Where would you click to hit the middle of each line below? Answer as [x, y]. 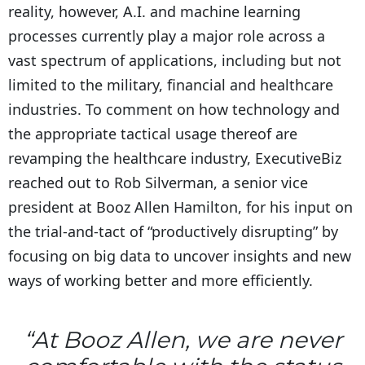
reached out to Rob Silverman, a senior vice [158, 182]
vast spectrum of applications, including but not [175, 60]
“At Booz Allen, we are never [182, 339]
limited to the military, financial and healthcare [171, 84]
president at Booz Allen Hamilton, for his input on [180, 207]
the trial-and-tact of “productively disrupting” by [173, 231]
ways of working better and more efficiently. [161, 280]
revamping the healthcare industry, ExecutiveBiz [175, 158]
